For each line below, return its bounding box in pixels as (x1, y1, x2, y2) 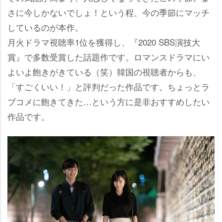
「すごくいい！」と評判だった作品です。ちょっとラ (7, 80, 210, 93)
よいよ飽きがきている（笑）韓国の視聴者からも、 (7, 65, 201, 78)
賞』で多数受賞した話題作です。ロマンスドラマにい (7, 51, 210, 63)
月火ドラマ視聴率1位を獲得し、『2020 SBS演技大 (7, 36, 200, 49)
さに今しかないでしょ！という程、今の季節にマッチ (7, 6, 210, 19)
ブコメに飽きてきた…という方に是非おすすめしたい (7, 95, 210, 108)
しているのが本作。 (7, 21, 83, 34)
